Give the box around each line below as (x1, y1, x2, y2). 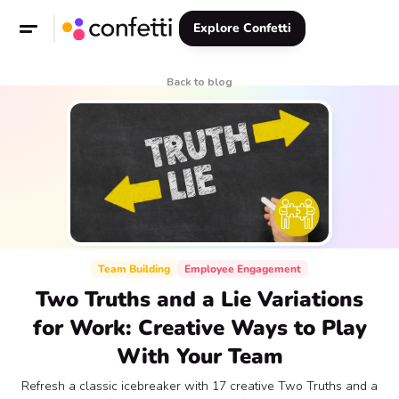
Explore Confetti (193, 20, 291, 37)
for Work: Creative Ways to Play (32, 313, 367, 342)
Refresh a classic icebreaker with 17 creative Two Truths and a (21, 378, 378, 395)
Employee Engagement (184, 262, 301, 276)
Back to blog (167, 75, 232, 89)
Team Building (98, 262, 170, 276)
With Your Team (116, 342, 283, 370)
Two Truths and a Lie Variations (36, 285, 363, 313)
